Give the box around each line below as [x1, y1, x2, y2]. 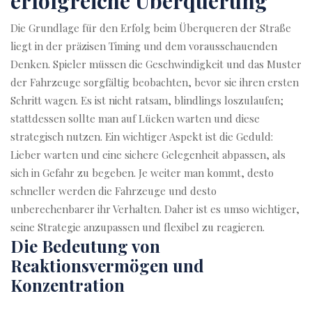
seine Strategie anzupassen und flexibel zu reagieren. [10, 220, 265, 234]
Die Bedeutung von [10, 235, 160, 257]
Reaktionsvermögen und [10, 254, 204, 276]
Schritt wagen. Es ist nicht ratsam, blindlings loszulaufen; [10, 93, 283, 107]
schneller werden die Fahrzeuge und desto [10, 184, 217, 198]
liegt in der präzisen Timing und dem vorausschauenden [10, 39, 277, 53]
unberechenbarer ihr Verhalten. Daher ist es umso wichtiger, [10, 202, 299, 216]
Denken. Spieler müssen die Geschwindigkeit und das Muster [10, 57, 302, 71]
